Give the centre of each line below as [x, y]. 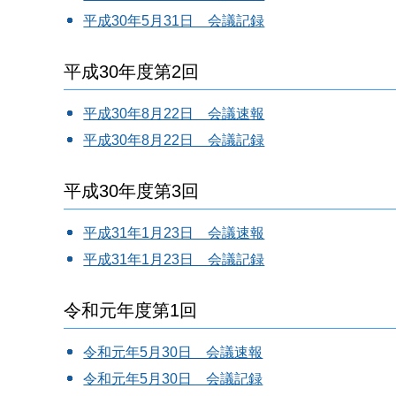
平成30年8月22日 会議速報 [174, 114]
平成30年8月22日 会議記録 [174, 141]
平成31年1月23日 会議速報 [174, 233]
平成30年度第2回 [131, 72]
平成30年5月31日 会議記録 [174, 21]
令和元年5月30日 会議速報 [173, 353]
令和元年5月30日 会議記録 [173, 379]
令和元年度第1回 [130, 311]
